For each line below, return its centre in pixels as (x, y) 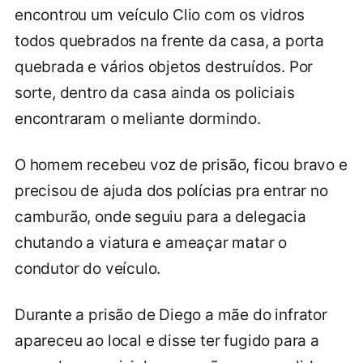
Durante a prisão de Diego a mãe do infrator (171, 314)
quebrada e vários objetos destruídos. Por (164, 66)
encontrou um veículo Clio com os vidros (160, 15)
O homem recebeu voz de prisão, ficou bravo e (181, 164)
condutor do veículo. (88, 268)
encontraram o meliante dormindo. (138, 118)
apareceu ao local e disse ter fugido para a (167, 340)
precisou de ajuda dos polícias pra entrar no (171, 190)
